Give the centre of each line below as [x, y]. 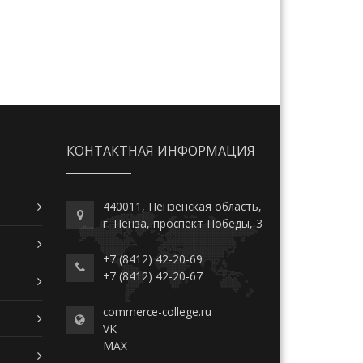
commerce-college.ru [158, 312]
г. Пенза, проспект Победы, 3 [183, 224]
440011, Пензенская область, [183, 207]
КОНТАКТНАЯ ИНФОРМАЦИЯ [160, 150]
